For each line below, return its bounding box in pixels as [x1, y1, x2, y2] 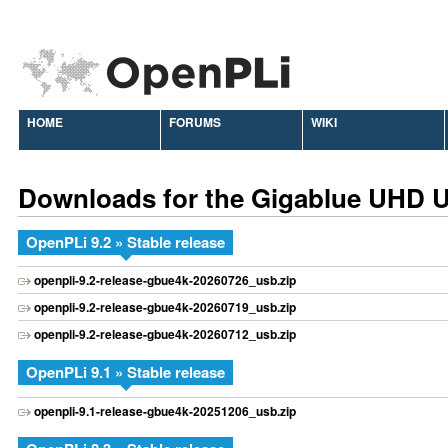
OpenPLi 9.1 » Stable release [26, 361, 225, 384]
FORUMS [169, 113, 221, 131]
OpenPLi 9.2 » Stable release [26, 231, 225, 253]
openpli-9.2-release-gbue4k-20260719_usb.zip [34, 298, 296, 317]
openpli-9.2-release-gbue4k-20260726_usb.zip [34, 271, 296, 290]
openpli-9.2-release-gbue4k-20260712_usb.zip [34, 325, 296, 344]
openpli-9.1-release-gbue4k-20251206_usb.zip [34, 401, 296, 420]
